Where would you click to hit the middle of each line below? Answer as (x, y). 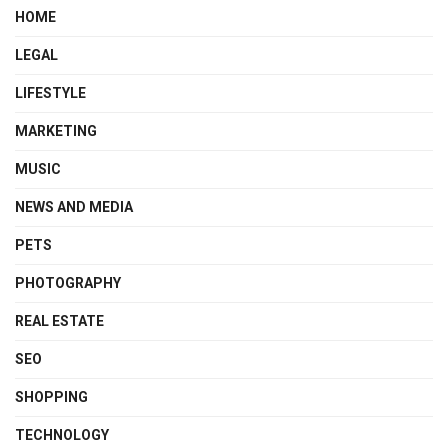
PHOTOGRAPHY (68, 282)
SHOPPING (51, 396)
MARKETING (56, 130)
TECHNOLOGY (62, 434)
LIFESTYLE (50, 92)
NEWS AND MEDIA (74, 206)
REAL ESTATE (59, 320)
